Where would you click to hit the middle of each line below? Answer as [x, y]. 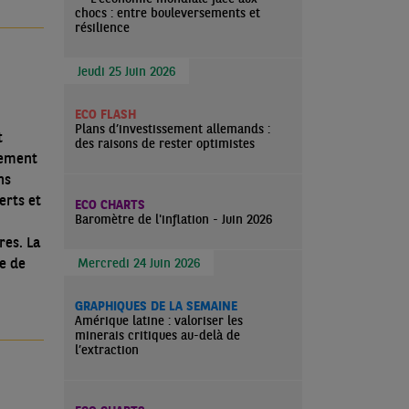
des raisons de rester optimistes [165, 143]
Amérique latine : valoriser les [159, 320]
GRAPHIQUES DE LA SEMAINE [156, 306]
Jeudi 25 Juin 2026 [126, 71]
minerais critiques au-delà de [157, 335]
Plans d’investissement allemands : [173, 129]
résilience [102, 27]
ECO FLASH [105, 114]
